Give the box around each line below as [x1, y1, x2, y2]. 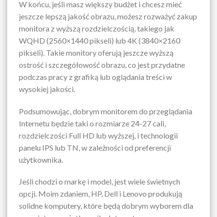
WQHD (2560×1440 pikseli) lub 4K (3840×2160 [19, 35, 180, 45]
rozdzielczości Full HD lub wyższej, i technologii [19, 130, 178, 140]
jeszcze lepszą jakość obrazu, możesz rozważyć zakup [19, 11, 197, 21]
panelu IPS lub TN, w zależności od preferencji [19, 142, 171, 152]
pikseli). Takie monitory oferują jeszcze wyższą [19, 47, 173, 57]
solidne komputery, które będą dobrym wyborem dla [19, 201, 193, 211]
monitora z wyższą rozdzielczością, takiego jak [19, 23, 174, 33]
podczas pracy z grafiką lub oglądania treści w [19, 72, 172, 81]
